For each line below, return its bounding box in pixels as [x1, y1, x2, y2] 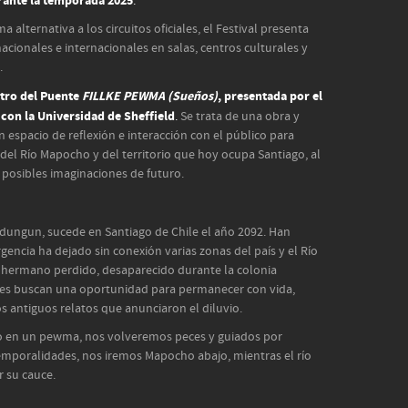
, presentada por [218, 87, 312, 105]
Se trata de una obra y [178, 108, 300, 125]
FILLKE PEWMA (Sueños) [82, 87, 218, 105]
